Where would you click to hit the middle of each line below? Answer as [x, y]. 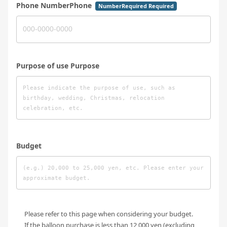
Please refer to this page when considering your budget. [109, 214]
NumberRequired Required [136, 6]
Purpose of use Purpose [58, 65]
